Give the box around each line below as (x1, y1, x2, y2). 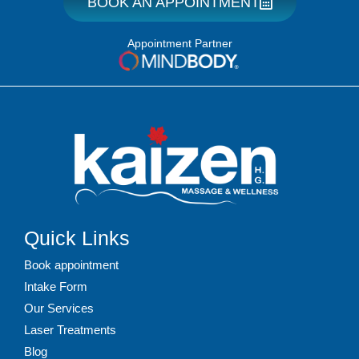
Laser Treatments (24, 323, 116, 337)
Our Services (24, 301, 94, 316)
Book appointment (24, 258, 119, 272)
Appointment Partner (127, 37, 232, 50)
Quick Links (24, 227, 130, 250)
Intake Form (24, 280, 87, 294)
